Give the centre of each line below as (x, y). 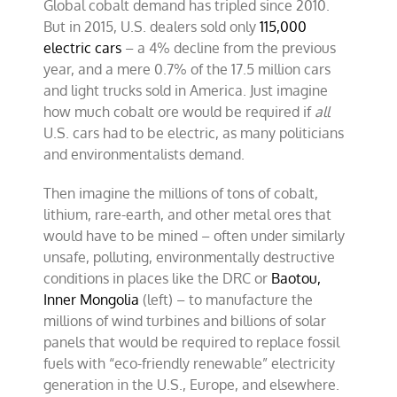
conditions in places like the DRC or (158, 278)
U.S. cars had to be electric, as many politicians (194, 133)
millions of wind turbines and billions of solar (185, 321)
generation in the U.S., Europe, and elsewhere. (192, 385)
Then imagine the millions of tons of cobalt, (181, 193)
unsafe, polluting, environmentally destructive (190, 257)
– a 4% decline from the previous (229, 48)
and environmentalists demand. (144, 154)
